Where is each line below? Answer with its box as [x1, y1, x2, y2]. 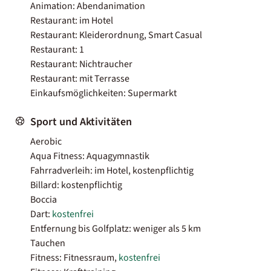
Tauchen [30, 236, 65, 250]
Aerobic [30, 134, 62, 148]
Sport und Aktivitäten [30, 114, 132, 129]
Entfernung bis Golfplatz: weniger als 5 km [30, 221, 201, 235]
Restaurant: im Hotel [30, 13, 113, 27]
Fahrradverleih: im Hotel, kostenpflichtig [30, 163, 194, 177]
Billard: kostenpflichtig [30, 178, 122, 192]
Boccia [30, 192, 57, 206]
